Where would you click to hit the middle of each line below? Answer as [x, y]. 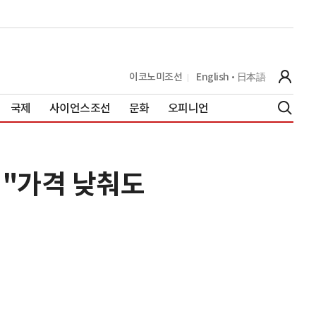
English [213, 77]
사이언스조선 [80, 108]
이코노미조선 [156, 77]
